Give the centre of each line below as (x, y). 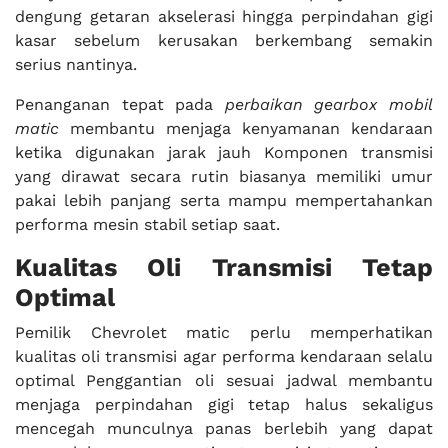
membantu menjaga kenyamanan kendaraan (246, 129)
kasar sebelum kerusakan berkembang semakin (224, 41)
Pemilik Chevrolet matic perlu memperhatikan (224, 333)
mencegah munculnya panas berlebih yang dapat (224, 429)
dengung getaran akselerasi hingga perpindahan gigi (224, 17)
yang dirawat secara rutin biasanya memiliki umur (224, 177)
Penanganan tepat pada (120, 105)
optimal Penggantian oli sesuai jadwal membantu (224, 381)
